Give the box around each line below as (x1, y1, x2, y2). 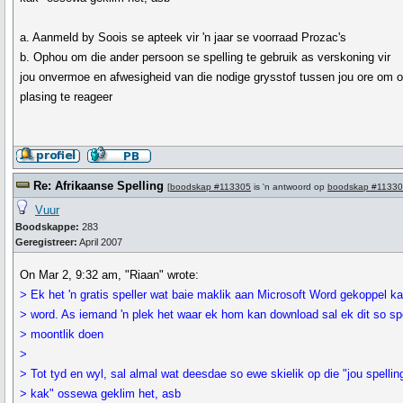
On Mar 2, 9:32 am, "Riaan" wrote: (20, 268, 200, 282)
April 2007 (77, 237, 122, 247)
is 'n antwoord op (251, 182, 327, 192)
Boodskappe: (15, 221, 79, 232)
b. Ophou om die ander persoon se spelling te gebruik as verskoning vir (20, 50, 391, 64)
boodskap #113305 (170, 182, 251, 192)
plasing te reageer (20, 90, 113, 103)
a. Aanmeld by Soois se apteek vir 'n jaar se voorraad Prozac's (20, 31, 347, 44)
